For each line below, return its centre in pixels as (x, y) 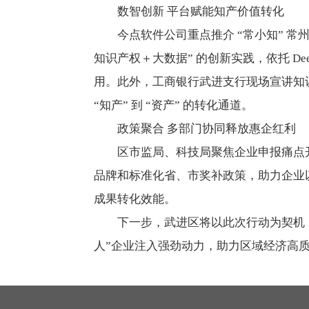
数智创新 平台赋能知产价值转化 (201, 11)
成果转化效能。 (135, 199)
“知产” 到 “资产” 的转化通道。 (173, 105)
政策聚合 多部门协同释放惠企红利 (207, 129)
